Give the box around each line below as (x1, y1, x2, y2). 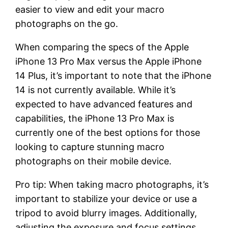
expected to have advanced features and (15, 98, 193, 109)
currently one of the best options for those (15, 127, 201, 138)
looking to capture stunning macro (15, 141, 165, 152)
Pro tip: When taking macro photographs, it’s (15, 179, 209, 190)
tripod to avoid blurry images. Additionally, (15, 207, 197, 218)
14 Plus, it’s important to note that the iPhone (15, 70, 212, 81)
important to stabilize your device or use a (15, 193, 197, 204)
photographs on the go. (15, 18, 119, 29)
